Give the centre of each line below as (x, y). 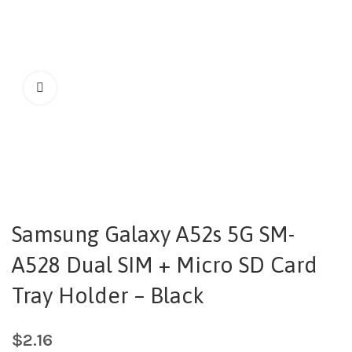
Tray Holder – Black (108, 296)
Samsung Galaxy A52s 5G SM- (153, 235)
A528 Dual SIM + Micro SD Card (165, 265)
